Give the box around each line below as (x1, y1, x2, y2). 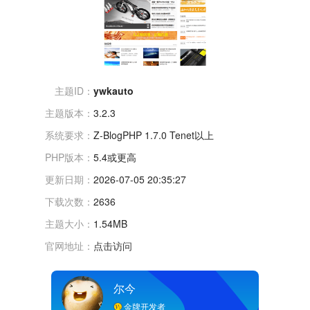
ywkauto (93, 84, 134, 98)
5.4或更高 (93, 150, 136, 164)
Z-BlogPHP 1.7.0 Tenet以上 (93, 128, 214, 142)
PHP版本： (45, 150, 93, 164)
